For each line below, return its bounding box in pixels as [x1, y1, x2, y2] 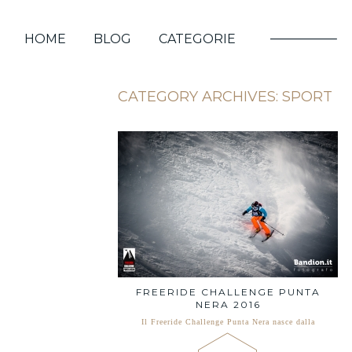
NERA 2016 [195, 299, 261, 310]
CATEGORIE [159, 31, 236, 46]
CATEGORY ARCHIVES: [118, 88, 282, 105]
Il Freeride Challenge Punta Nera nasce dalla [141, 317, 315, 326]
